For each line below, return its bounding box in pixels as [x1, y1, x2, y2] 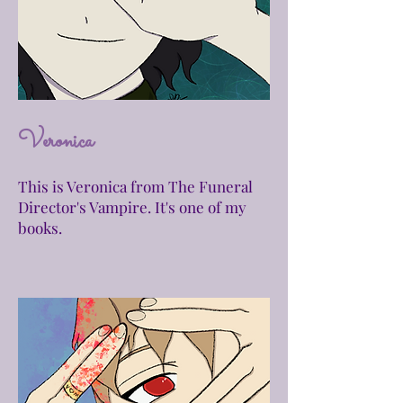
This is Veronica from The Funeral [18, 176, 253, 196]
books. [18, 218, 62, 237]
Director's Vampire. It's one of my [18, 197, 246, 217]
